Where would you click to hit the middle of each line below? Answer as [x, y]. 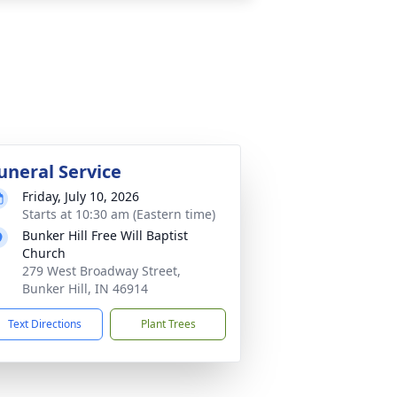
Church [44, 253]
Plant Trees [168, 324]
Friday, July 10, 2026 [81, 196]
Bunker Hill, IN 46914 [85, 288]
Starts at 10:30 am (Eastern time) [119, 214]
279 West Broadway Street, [101, 271]
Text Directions [45, 324]
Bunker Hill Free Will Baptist [105, 235]
